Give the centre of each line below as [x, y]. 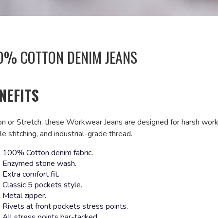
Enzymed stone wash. [39, 163]
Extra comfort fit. [31, 174]
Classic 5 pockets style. [42, 185]
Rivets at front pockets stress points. [65, 206]
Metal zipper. [24, 195]
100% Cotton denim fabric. [48, 153]
